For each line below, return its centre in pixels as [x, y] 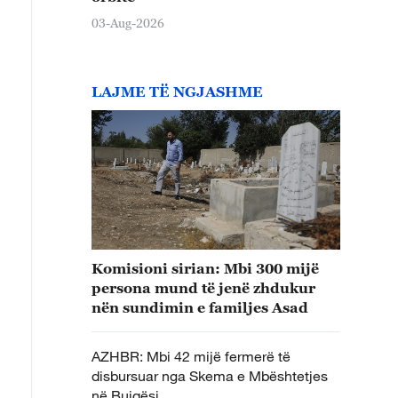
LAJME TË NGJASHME [177, 91]
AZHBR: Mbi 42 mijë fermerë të [191, 356]
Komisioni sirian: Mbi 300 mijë [205, 268]
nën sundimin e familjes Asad [200, 307]
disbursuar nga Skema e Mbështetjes [210, 376]
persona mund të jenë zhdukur [203, 288]
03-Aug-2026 [128, 22]
